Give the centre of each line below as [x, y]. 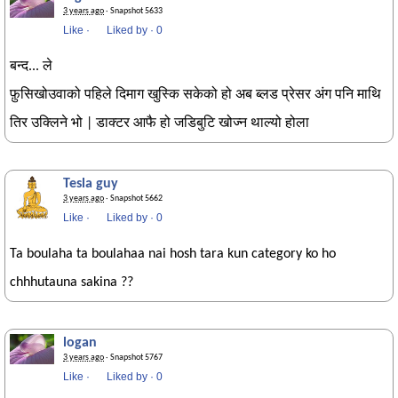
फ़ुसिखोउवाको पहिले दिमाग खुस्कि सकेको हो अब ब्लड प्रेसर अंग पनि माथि [195, 95]
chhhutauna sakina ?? [72, 283]
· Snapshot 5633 [133, 11]
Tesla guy [91, 184]
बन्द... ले [31, 67]
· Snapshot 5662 [133, 199]
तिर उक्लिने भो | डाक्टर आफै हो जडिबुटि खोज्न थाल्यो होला [159, 123]
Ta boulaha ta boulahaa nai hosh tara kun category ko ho [173, 254]
